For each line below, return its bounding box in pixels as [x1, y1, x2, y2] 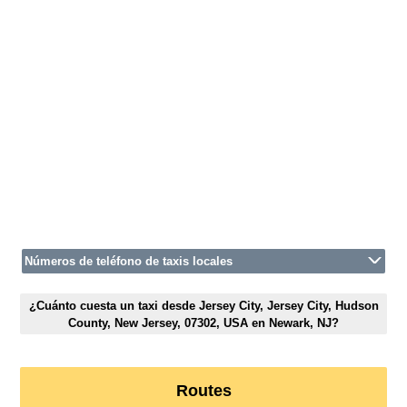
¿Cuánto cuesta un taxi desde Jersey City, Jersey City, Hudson [28, 298, 379, 313]
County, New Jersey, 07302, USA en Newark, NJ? [68, 315, 339, 330]
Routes [175, 382, 232, 401]
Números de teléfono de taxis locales [25, 254, 233, 269]
